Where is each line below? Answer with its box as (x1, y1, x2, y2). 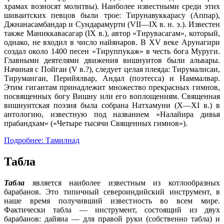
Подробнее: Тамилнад (4, 135, 79, 144)
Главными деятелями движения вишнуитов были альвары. (4, 55, 220, 64)
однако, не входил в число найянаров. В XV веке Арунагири (4, 37, 220, 46)
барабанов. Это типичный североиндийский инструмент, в (4, 187, 220, 196)
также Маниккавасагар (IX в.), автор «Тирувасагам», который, (4, 28, 220, 37)
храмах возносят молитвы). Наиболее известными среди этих (4, 1, 220, 10)
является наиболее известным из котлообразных (32, 178, 220, 187)
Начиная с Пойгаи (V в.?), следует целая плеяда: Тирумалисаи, (4, 64, 220, 73)
